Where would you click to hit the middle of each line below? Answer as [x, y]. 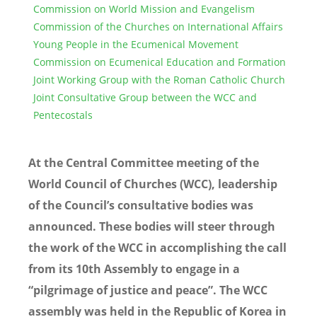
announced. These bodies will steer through [152, 227]
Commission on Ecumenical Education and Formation [160, 62]
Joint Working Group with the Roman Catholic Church [159, 80]
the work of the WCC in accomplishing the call [157, 248]
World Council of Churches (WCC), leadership [153, 184]
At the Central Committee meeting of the [144, 163]
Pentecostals [63, 115]
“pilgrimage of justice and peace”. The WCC [148, 290]
